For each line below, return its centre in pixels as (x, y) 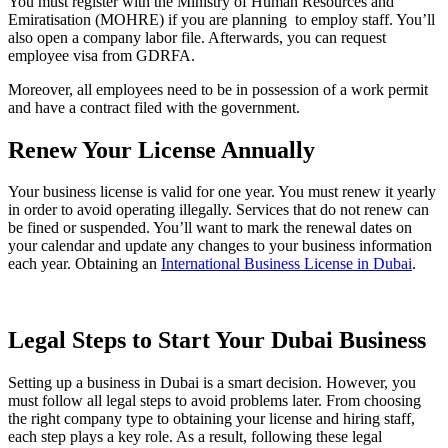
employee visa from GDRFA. (101, 55)
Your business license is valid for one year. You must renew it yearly (222, 192)
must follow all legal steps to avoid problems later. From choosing (214, 401)
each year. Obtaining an (84, 264)
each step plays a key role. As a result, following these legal (195, 437)
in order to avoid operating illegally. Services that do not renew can (218, 210)
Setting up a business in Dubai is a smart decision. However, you (212, 383)
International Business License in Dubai (286, 264)
